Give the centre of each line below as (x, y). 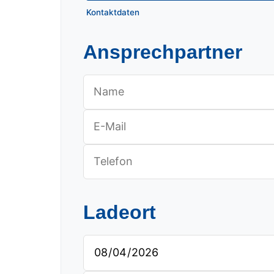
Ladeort (120, 212)
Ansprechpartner (163, 52)
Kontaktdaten (113, 12)
